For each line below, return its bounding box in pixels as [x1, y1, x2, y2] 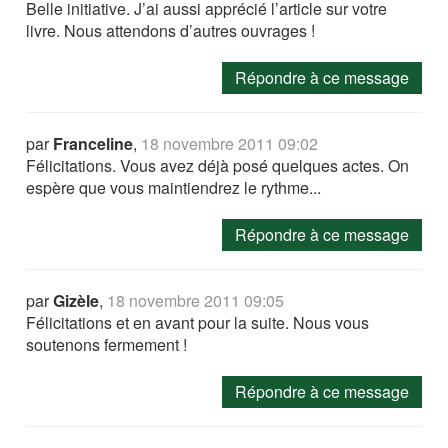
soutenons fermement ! [26, 333, 188, 356]
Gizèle [53, 289, 100, 312]
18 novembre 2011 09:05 [107, 289, 285, 312]
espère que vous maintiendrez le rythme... [26, 176, 322, 199]
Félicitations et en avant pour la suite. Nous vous [26, 311, 370, 334]
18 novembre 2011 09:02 [141, 132, 319, 155]
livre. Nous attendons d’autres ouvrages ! [26, 19, 316, 42]
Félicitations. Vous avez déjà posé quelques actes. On [26, 154, 410, 177]
